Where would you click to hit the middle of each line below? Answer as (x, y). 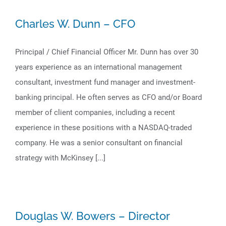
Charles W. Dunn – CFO (75, 24)
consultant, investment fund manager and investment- (105, 82)
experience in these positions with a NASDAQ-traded (103, 128)
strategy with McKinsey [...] (60, 158)
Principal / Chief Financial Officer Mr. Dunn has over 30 (107, 52)
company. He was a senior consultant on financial (99, 143)
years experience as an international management (99, 67)
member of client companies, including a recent (95, 112)
